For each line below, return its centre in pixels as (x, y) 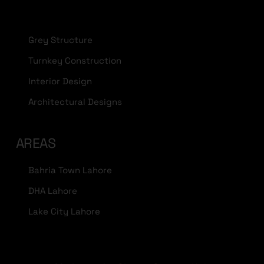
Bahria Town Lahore (70, 170)
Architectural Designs (75, 101)
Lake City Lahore (64, 212)
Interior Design (60, 81)
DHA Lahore (53, 191)
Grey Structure (60, 39)
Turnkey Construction (75, 60)
